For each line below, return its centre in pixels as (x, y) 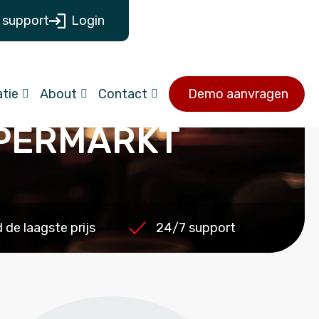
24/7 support (195, 228)
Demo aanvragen (238, 94)
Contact (123, 94)
